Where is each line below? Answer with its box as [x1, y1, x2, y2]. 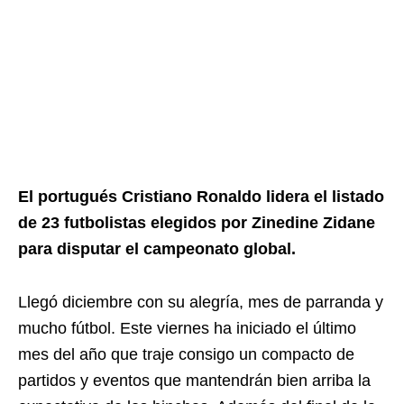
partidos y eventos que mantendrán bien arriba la [18, 372, 371, 390]
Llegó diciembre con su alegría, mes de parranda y [18, 293, 383, 311]
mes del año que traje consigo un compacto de [18, 345, 354, 363]
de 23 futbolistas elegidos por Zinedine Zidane [18, 214, 375, 232]
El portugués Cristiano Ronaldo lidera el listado [18, 188, 384, 206]
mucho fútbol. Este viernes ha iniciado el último [18, 319, 356, 337]
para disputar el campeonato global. [18, 240, 296, 258]
